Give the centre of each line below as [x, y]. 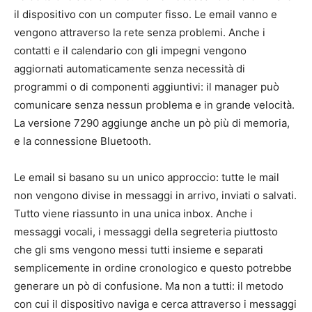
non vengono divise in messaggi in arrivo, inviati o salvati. [155, 196]
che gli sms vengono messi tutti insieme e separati [139, 250]
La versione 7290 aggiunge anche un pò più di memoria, [152, 123]
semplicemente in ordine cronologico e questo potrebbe [153, 268]
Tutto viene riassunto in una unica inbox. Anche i [133, 214]
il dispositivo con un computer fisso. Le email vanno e [146, 15]
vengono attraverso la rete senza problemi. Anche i [140, 33]
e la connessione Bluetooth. [83, 141]
